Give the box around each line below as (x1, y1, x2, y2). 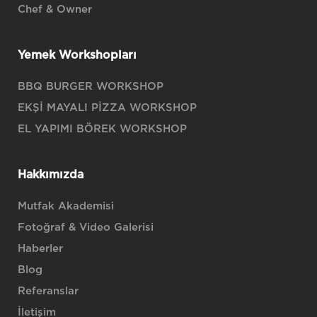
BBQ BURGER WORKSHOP (18, 81, 163, 92)
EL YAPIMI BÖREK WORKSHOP (18, 124, 187, 134)
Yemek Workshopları (18, 50, 137, 61)
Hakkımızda (18, 169, 83, 180)
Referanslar (18, 286, 79, 296)
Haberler (18, 243, 63, 254)
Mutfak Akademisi (18, 201, 114, 212)
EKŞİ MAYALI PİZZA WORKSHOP (18, 103, 197, 113)
